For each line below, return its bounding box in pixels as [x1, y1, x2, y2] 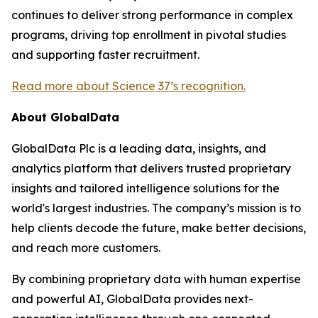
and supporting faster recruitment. [11, 48, 199, 62]
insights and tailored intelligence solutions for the [11, 181, 280, 195]
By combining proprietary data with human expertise [11, 272, 301, 286]
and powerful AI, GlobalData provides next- [11, 292, 253, 306]
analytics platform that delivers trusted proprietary [11, 161, 291, 175]
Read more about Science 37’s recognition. [11, 79, 246, 93]
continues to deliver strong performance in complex [11, 8, 293, 22]
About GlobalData [11, 110, 119, 124]
